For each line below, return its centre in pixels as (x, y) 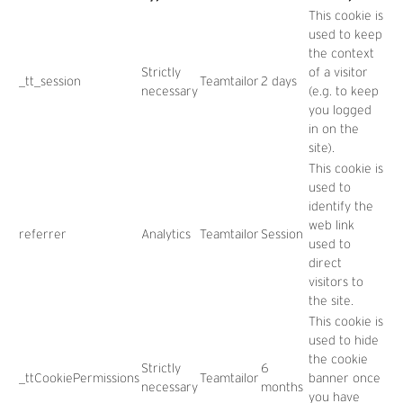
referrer (43, 234)
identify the (341, 206)
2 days (279, 81)
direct (325, 263)
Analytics (166, 234)
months (282, 387)
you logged (340, 110)
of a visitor (338, 72)
